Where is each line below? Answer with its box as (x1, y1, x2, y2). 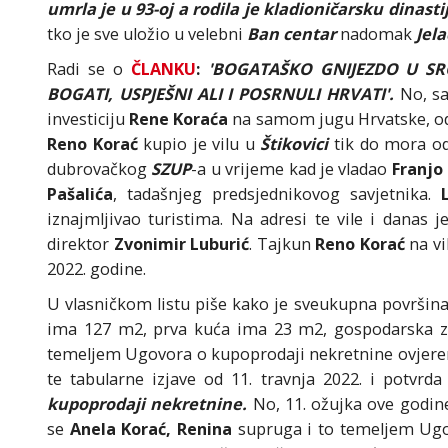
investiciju (47, 108, 130, 131)
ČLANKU (130, 58, 196, 81)
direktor (47, 233, 114, 256)
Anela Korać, (69, 418, 172, 441)
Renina (176, 418, 238, 441)
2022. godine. (47, 258, 146, 281)
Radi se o (47, 58, 131, 81)
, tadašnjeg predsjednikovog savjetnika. (113, 183, 441, 206)
